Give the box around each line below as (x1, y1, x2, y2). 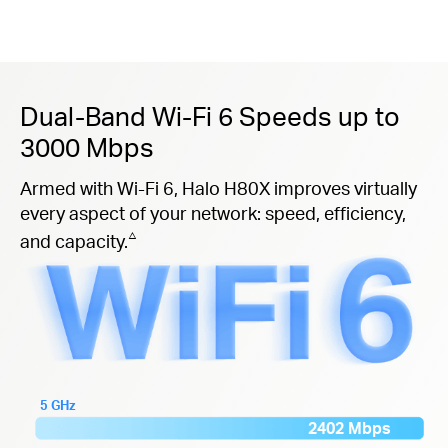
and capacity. (20, 229, 128, 253)
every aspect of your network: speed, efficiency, (20, 201, 406, 225)
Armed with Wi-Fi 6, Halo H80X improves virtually (20, 176, 417, 200)
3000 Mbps (20, 130, 154, 164)
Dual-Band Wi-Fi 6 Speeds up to (20, 99, 400, 133)
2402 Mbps (307, 417, 391, 438)
